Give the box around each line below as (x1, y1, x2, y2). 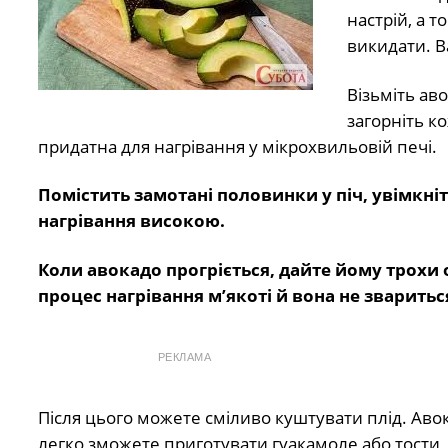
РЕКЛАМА (157, 350, 212, 363)
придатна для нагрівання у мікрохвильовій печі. (37, 134, 437, 158)
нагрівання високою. (37, 209, 225, 233)
